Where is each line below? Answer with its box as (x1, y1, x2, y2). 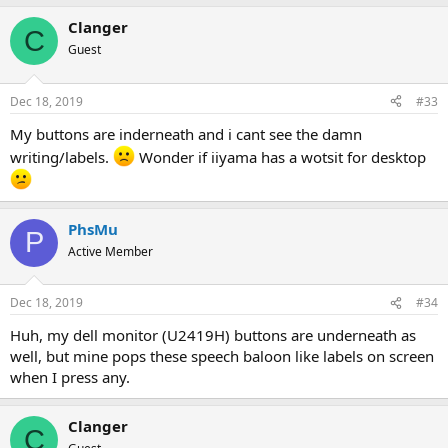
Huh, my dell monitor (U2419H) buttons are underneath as (10, 325, 416, 345)
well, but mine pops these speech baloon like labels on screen (10, 346, 434, 366)
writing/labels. (10, 146, 113, 167)
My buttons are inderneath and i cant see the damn (10, 123, 362, 144)
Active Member (68, 242, 153, 260)
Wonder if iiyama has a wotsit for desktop (135, 146, 426, 167)
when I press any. (10, 367, 130, 387)
